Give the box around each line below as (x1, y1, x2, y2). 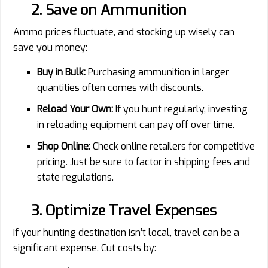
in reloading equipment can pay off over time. (37, 118, 234, 131)
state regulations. (37, 170, 114, 184)
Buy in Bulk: (37, 65, 86, 78)
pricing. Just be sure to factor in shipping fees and (37, 155, 250, 168)
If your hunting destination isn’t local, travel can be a (13, 226, 239, 239)
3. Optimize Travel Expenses (31, 200, 217, 220)
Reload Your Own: (37, 102, 113, 115)
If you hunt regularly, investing (113, 102, 248, 115)
